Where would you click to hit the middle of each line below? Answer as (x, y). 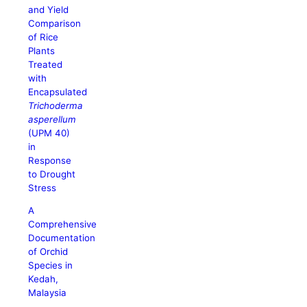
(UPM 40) (49, 133)
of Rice (44, 37)
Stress (42, 187)
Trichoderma (56, 105)
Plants (42, 50)
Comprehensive (63, 224)
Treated (46, 64)
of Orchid (48, 251)
